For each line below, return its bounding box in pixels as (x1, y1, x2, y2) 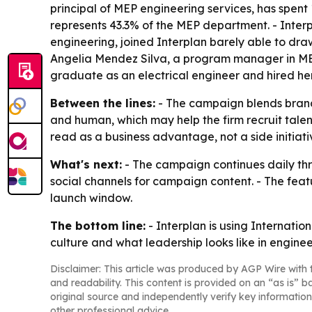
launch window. (50, 190, 132, 205)
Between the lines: (50, 95, 155, 110)
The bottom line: (50, 218, 146, 233)
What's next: (50, 157, 122, 171)
